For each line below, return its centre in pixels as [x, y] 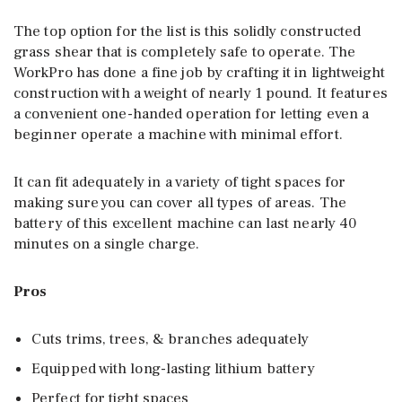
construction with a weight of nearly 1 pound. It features [201, 93]
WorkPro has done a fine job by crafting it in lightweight [199, 72]
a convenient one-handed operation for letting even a [192, 114]
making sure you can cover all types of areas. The [180, 202]
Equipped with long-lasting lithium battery [174, 368]
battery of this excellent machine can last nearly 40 [185, 223]
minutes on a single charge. [106, 244]
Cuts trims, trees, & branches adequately [170, 339]
